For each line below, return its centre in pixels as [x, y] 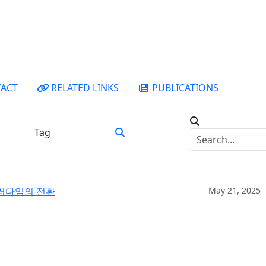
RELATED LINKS [85, 88]
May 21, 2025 [235, 190]
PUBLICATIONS [185, 88]
